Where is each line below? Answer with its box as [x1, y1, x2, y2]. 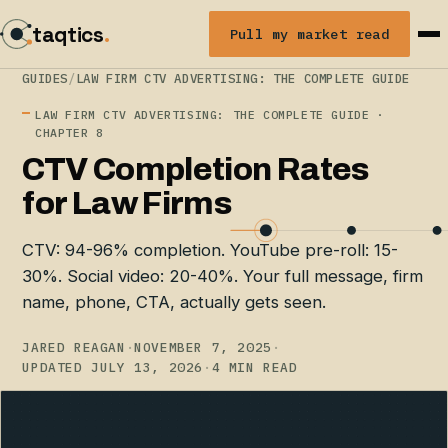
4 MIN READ [211, 358, 298, 376]
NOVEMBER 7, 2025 [134, 338, 272, 356]
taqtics [32, 20, 104, 48]
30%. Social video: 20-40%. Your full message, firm [22, 266, 424, 287]
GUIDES [22, 70, 68, 86]
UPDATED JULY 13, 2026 [22, 358, 203, 376]
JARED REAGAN [22, 338, 126, 356]
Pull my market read [229, 25, 390, 43]
